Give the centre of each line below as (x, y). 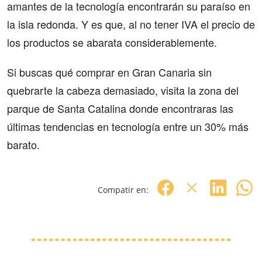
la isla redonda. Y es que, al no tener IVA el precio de (131, 24)
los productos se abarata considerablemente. (112, 42)
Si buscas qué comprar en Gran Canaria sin (109, 72)
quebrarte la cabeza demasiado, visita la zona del (123, 90)
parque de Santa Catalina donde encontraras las (120, 108)
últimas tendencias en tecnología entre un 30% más (128, 126)
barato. (23, 144)
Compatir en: (123, 189)
